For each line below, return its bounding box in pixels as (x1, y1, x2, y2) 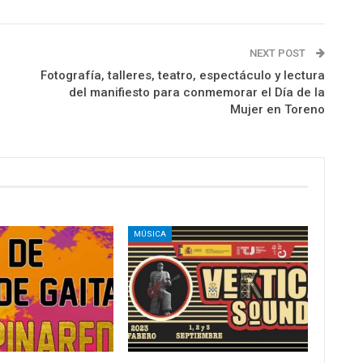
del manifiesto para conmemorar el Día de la (68, 84, 325, 100)
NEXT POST (249, 46, 308, 59)
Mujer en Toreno (229, 101, 325, 117)
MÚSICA (134, 228, 167, 238)
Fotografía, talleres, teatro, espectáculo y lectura (40, 67, 325, 83)
